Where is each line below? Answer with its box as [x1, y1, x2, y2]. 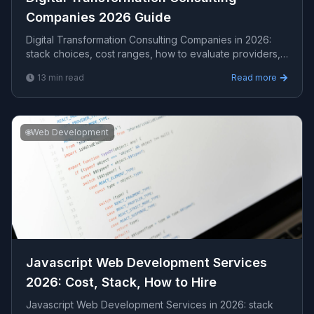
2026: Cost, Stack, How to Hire [26, 275, 217, 289]
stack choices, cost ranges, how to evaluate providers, [26, 48, 280, 60]
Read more [231, 72, 277, 83]
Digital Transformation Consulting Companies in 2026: [26, 34, 271, 46]
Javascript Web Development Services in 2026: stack [26, 299, 273, 310]
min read [46, 72, 84, 83]
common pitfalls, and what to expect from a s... [26, 62, 239, 74]
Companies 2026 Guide [26, 10, 171, 25]
